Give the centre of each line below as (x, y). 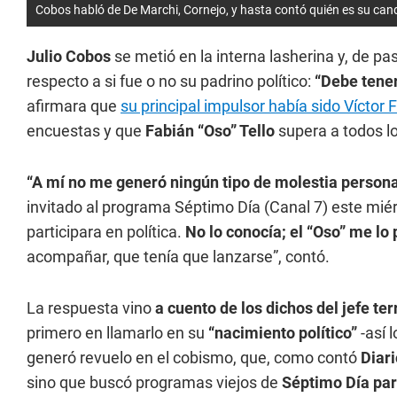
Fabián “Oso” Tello (210, 131)
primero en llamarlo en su (116, 333)
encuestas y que (86, 131)
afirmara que (74, 106)
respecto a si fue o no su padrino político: (171, 81)
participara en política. (106, 232)
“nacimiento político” (283, 333)
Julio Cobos (69, 56)
